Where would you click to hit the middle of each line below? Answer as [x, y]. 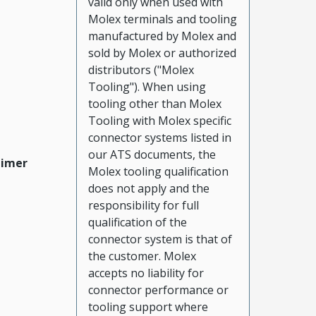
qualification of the [137, 222]
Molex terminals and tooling [162, 19]
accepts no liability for [146, 273]
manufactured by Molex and [162, 36]
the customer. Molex [142, 256]
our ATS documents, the [152, 154]
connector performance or [158, 290]
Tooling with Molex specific [159, 120]
